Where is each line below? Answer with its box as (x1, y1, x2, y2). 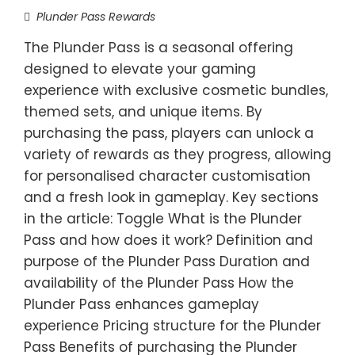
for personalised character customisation (24, 166, 311, 185)
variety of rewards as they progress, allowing (24, 145, 331, 164)
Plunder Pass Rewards (36, 9, 155, 25)
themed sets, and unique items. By (24, 102, 262, 121)
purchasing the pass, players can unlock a (24, 124, 314, 143)
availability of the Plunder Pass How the (24, 273, 294, 292)
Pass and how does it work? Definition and (24, 231, 313, 250)
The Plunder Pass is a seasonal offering (24, 38, 293, 57)
